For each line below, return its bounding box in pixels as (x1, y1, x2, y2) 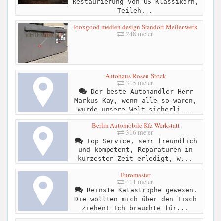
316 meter (124, 128, 153, 137)
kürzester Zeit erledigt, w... (77, 155, 192, 163)
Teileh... (117, 6, 153, 14)
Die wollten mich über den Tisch (74, 195, 197, 203)
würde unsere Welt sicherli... (77, 105, 192, 113)
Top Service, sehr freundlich (82, 137, 197, 145)
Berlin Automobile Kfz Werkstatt (91, 121, 180, 130)
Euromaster (120, 170, 150, 180)
